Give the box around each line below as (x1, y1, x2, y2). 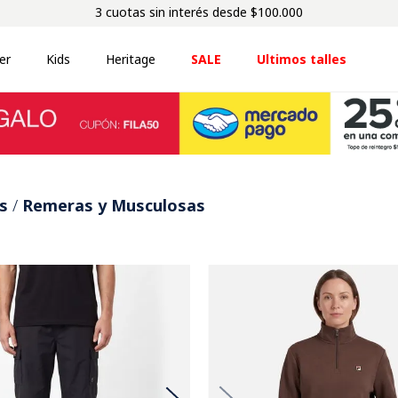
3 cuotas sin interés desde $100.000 (95, 4, 303, 20)
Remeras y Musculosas (22, 195, 205, 216)
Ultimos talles (257, 50, 347, 68)
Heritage (106, 50, 156, 68)
